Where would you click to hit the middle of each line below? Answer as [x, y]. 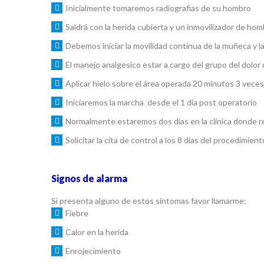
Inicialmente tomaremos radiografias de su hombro [159, 8]
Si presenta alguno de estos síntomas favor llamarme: [149, 201]
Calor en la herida [97, 232]
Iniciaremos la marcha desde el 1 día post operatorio [162, 102]
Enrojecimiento [93, 251]
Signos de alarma [89, 178]
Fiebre [77, 213]
